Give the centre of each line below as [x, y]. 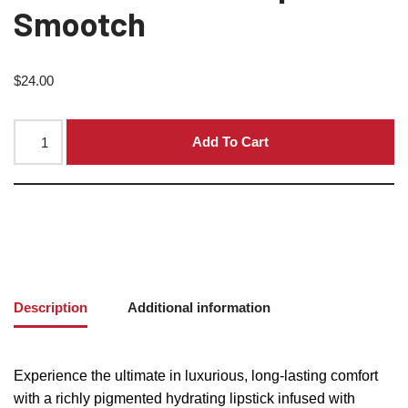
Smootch [80, 23]
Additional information [199, 307]
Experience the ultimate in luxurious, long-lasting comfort [196, 376]
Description [51, 307]
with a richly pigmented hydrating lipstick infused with [184, 398]
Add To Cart [231, 142]
